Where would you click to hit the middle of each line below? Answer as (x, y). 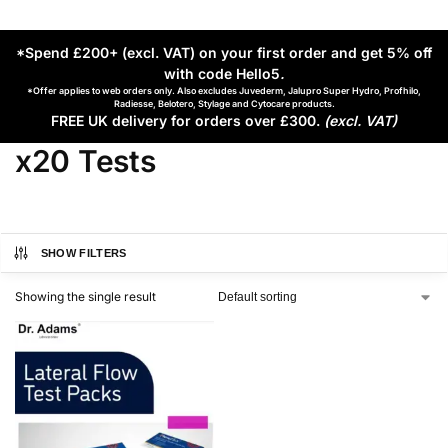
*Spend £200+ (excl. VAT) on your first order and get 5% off (224, 53)
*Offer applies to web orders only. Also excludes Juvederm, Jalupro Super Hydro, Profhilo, (224, 91)
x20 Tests (85, 161)
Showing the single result (85, 297)
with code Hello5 (222, 74)
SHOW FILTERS (83, 253)
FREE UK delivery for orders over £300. (187, 121)
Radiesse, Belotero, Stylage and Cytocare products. (224, 104)
